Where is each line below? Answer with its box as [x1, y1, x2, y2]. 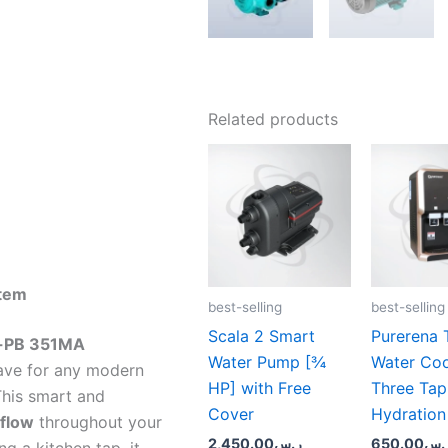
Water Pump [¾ [207, 352, 326, 373]
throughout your [34, 412, 162, 433]
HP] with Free [207, 378, 311, 399]
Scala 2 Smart [207, 326, 315, 347]
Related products [207, 109, 338, 130]
